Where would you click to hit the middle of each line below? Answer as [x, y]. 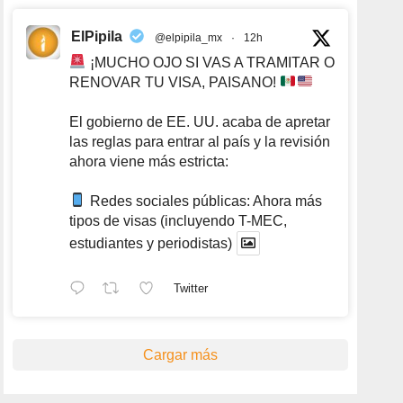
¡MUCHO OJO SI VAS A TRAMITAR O [210, 62]
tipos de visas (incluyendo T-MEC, [179, 220]
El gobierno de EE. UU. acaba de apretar [200, 121]
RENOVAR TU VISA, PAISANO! [175, 82]
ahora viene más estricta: [149, 161]
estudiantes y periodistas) [151, 243]
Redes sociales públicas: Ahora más [204, 201]
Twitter [191, 289]
